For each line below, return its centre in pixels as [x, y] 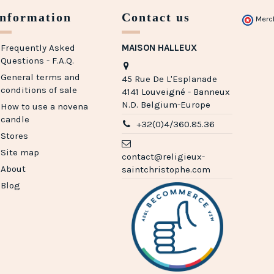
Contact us [156, 17]
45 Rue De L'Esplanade [170, 79]
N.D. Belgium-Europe [166, 104]
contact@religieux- [164, 156]
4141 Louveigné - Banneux [176, 91]
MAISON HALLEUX [160, 48]
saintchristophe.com [166, 169]
